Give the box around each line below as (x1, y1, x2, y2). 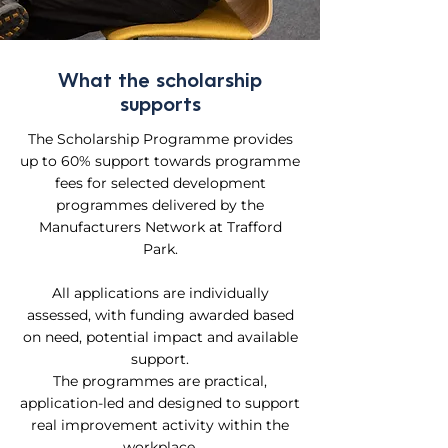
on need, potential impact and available (22, 328, 298, 346)
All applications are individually (51, 284, 269, 302)
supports (119, 97, 201, 115)
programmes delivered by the (56, 196, 264, 214)
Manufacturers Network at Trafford (38, 218, 282, 236)
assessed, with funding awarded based (26, 306, 294, 324)
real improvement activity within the (31, 416, 289, 434)
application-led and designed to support (20, 394, 300, 412)
